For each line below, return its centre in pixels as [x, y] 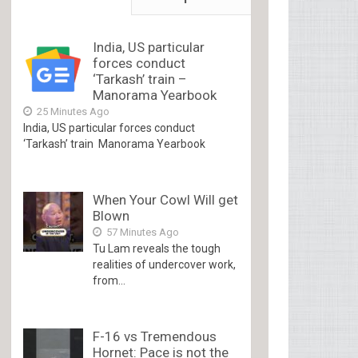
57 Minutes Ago [142, 232]
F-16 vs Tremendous [155, 336]
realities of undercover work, [165, 265]
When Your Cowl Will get [166, 200]
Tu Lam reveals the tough [157, 249]
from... [109, 280]
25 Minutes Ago [72, 111]
